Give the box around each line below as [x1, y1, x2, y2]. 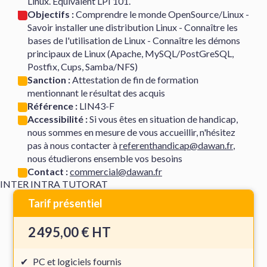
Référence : [27, 100, 79, 111]
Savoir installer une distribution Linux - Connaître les [27, 21, 238, 33]
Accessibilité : [27, 113, 88, 125]
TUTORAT [62, 178, 108, 190]
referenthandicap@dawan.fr [119, 139, 233, 151]
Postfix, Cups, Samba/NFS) [27, 60, 138, 72]
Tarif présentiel [28, 197, 103, 210]
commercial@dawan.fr [70, 165, 162, 177]
